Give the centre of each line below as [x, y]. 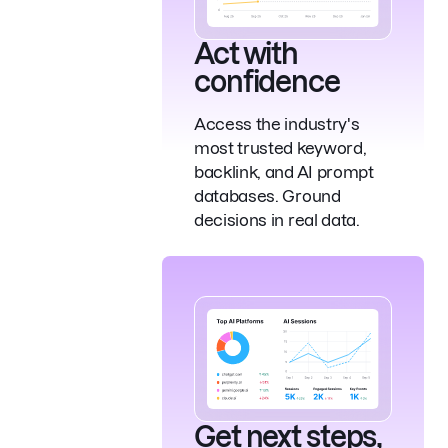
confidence [267, 81]
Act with [246, 53]
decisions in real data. [277, 219]
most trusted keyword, [280, 147]
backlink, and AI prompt [284, 171]
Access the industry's [277, 123]
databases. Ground [267, 195]
